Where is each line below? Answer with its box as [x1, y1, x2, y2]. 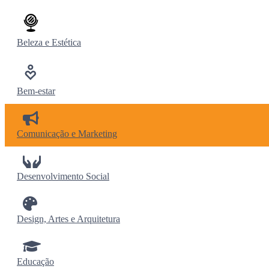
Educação [17, 256, 54, 267]
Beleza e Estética [17, 37, 81, 48]
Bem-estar [17, 86, 55, 97]
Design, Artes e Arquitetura [17, 214, 120, 225]
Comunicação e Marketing [17, 128, 117, 139]
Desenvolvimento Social [17, 171, 109, 182]
